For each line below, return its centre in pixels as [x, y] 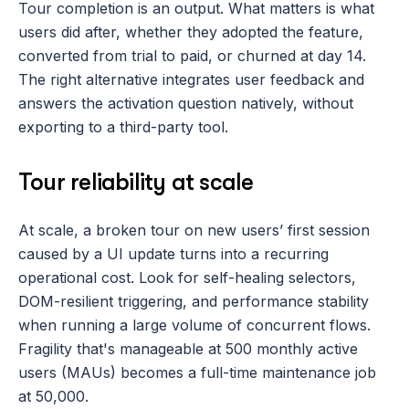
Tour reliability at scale [136, 182]
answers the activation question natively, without [186, 103]
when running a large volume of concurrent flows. [194, 325]
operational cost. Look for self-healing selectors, [187, 277]
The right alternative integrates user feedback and [191, 79]
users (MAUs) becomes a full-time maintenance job [197, 372]
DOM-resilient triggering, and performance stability [194, 301]
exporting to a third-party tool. [123, 126]
